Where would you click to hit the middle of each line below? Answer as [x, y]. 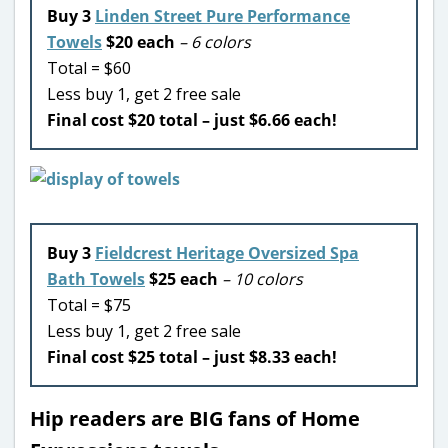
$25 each [183, 278]
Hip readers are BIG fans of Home [195, 418]
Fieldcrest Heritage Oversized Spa [227, 252]
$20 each [142, 41]
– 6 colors [215, 41]
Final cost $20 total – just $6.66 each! [192, 119]
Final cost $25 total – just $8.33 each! [192, 356]
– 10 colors [262, 278]
